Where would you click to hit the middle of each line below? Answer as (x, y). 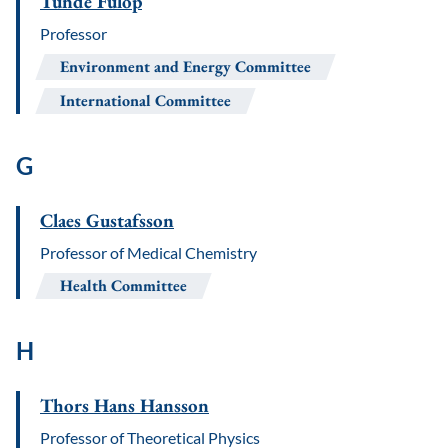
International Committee (145, 100)
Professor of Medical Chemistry (148, 252)
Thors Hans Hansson (124, 405)
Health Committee (123, 285)
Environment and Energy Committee (185, 66)
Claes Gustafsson (107, 220)
